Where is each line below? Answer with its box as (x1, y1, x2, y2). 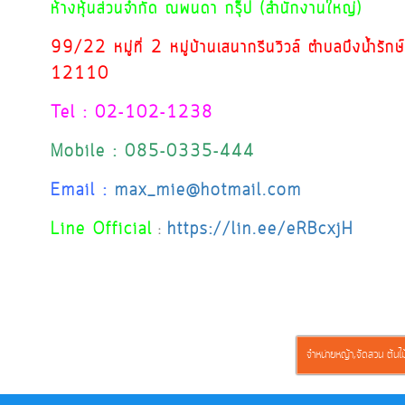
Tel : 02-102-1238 (51, 101, 213, 125)
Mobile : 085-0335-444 (51, 140, 255, 164)
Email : (51, 179, 115, 202)
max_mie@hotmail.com (115, 179, 302, 202)
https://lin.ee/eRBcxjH (167, 218, 353, 241)
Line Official (51, 218, 153, 241)
